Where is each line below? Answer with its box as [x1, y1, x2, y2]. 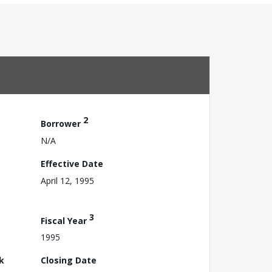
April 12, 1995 [41, 174, 94, 186]
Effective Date [41, 157, 103, 169]
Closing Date [41, 254, 97, 267]
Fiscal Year [41, 214, 89, 226]
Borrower [41, 117, 83, 129]
